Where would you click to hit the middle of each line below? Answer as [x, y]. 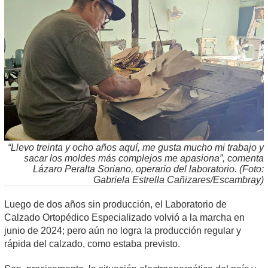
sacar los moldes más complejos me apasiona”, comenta [144, 158]
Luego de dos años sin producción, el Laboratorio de [116, 204]
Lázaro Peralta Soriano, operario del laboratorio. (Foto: [148, 169]
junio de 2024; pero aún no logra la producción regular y [123, 230]
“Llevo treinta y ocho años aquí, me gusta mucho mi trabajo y [135, 147]
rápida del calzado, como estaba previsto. [92, 243]
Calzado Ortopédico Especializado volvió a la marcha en [125, 217]
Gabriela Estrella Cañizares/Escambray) [178, 179]
